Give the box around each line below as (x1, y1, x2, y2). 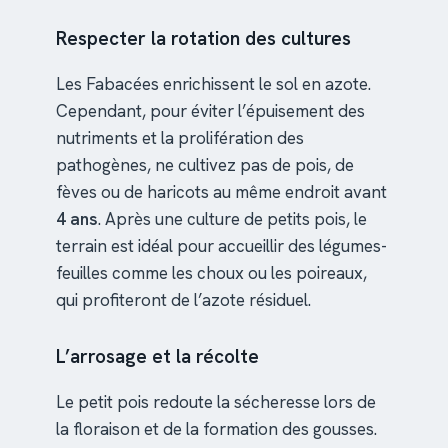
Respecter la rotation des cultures (56, 26, 351, 52)
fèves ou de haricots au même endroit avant (56, 181, 387, 204)
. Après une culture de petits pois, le (98, 208, 367, 231)
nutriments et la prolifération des (56, 127, 304, 150)
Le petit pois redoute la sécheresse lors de (56, 391, 376, 414)
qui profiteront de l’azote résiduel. (56, 289, 311, 312)
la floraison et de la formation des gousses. (56, 418, 377, 441)
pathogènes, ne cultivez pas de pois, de (56, 154, 354, 177)
